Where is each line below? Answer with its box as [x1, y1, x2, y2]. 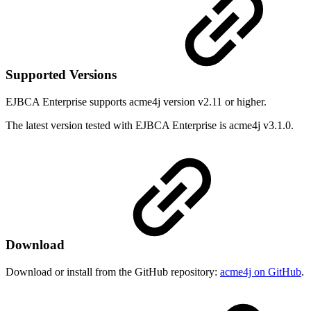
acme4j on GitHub [220, 265, 301, 278]
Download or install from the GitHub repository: [6, 265, 220, 278]
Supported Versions [6, 67, 120, 83]
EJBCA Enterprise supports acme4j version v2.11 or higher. [6, 96, 269, 108]
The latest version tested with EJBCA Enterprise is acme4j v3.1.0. [6, 119, 294, 132]
